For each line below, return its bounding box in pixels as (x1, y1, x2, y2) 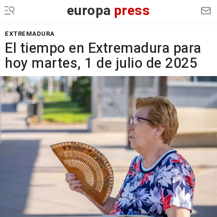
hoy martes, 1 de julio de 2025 (5, 53, 197, 74)
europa (66, 1, 111, 21)
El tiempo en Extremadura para (5, 38, 201, 59)
